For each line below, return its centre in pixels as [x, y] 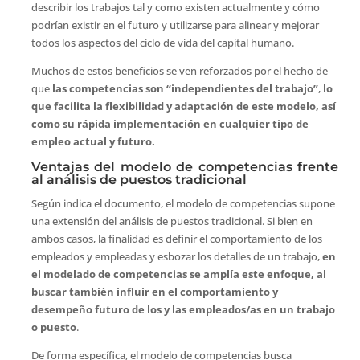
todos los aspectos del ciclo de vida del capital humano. [162, 42]
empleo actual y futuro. [93, 141]
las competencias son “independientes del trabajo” [184, 88]
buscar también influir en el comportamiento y [154, 291]
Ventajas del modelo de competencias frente [185, 166]
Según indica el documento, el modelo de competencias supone [183, 203]
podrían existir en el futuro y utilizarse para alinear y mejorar [175, 25]
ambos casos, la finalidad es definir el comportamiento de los [176, 238]
